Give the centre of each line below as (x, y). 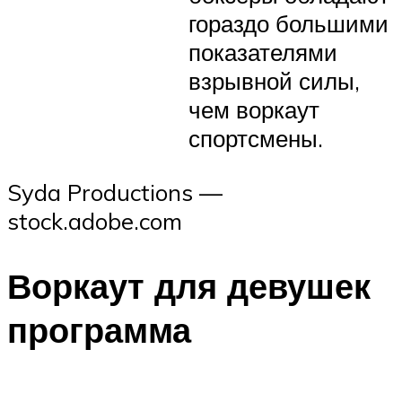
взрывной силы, (274, 80)
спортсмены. (256, 138)
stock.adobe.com (95, 221)
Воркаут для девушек (189, 286)
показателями (263, 52)
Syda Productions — (115, 192)
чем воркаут (254, 109)
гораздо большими (288, 23)
